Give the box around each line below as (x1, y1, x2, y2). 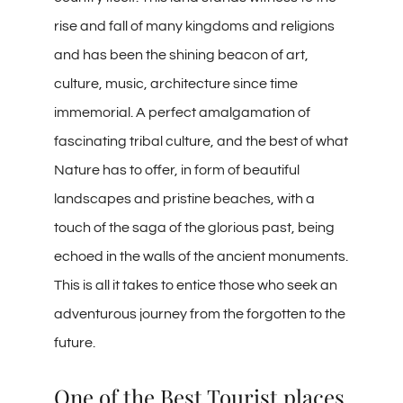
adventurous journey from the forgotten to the (54, 306, 345, 321)
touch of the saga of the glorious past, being (54, 219, 335, 235)
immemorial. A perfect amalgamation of (54, 104, 310, 120)
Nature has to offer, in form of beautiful (54, 162, 300, 177)
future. (54, 335, 101, 350)
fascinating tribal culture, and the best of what (54, 133, 348, 148)
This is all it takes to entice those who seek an (54, 277, 337, 292)
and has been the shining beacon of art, (54, 47, 309, 62)
